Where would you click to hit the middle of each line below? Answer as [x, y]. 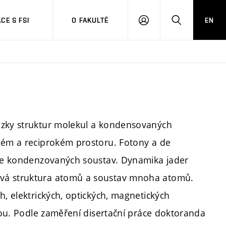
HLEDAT [189, 24]
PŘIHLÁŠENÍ [163, 24]
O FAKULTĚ [90, 20]
